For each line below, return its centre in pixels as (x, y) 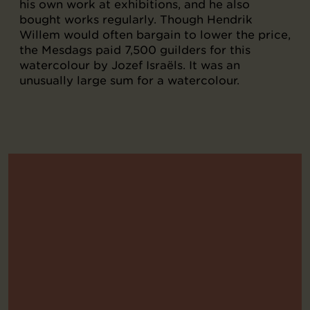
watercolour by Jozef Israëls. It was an (130, 65)
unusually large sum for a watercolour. (129, 81)
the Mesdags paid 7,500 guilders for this (135, 50)
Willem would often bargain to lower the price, (155, 35)
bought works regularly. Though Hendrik (136, 20)
